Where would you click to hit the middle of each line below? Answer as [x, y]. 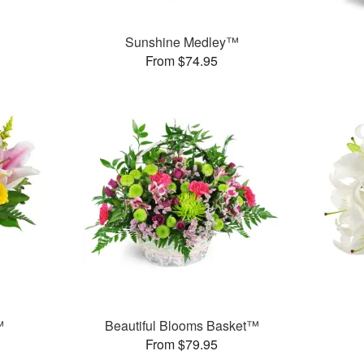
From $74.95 [182, 61]
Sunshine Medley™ [182, 42]
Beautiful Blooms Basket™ [182, 326]
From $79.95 [182, 344]
